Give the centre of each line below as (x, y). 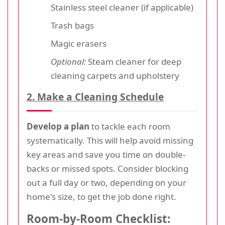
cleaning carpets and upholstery (115, 75)
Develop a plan (58, 126)
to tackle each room (130, 126)
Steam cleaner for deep (134, 61)
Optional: (68, 61)
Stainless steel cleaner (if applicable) (122, 7)
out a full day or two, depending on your (106, 182)
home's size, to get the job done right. (101, 196)
